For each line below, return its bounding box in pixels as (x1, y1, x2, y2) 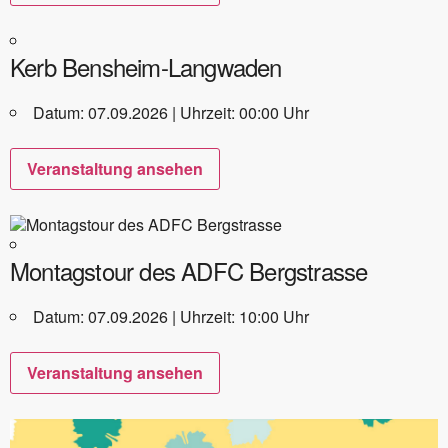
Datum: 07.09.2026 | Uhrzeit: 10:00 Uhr (33, 304, 309, 328)
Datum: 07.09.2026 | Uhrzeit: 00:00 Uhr (33, 100, 309, 124)
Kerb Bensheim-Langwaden (10, 48, 282, 84)
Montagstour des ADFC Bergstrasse (10, 252, 368, 288)
